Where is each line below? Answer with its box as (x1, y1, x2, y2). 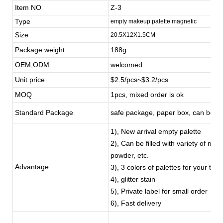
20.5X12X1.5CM (111, 31, 155, 38)
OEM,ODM (15, 60, 49, 69)
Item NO (15, 3, 41, 11)
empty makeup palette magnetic (111, 17, 197, 25)
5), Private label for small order (111, 187, 208, 195)
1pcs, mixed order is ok (111, 90, 184, 99)
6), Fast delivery (111, 199, 161, 207)
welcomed (111, 60, 142, 69)
